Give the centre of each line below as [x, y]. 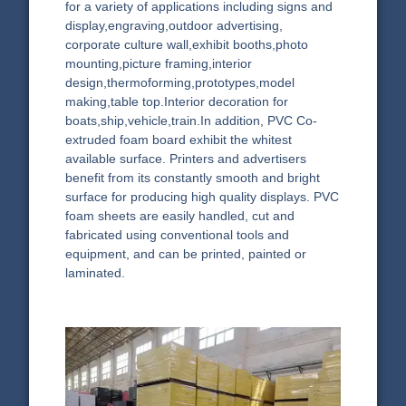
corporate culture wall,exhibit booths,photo [187, 44]
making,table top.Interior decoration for [177, 101]
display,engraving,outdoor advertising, [174, 25]
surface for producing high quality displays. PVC [203, 196]
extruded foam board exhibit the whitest [179, 139]
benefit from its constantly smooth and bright [193, 177]
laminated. [96, 272]
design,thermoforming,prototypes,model [180, 82]
